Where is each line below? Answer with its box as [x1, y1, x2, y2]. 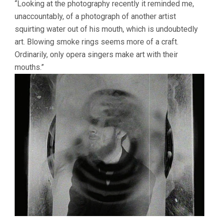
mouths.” [15, 63, 44, 72]
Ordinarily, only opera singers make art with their [15, 50, 178, 60]
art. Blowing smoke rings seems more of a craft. [15, 37, 178, 47]
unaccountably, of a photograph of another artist [15, 12, 176, 22]
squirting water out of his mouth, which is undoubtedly [15, 24, 198, 34]
